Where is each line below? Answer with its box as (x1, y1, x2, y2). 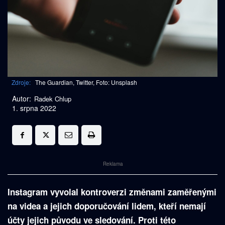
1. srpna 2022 (12, 103, 56, 114)
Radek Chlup (34, 94, 71, 104)
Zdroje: (12, 78, 31, 87)
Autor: (12, 93, 31, 104)
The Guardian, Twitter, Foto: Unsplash (35, 78, 137, 87)
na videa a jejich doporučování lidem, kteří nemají (8, 200, 206, 212)
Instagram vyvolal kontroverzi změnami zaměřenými (8, 186, 216, 198)
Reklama (103, 160, 124, 168)
